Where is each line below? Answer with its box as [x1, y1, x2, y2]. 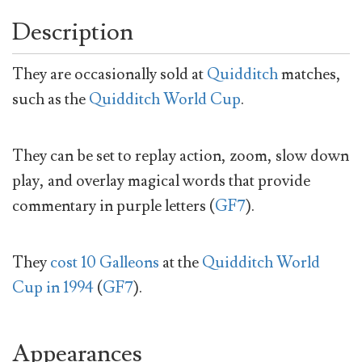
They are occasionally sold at [12, 63, 207, 85]
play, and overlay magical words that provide [12, 170, 310, 192]
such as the [12, 88, 89, 110]
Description [12, 15, 133, 48]
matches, [278, 63, 341, 85]
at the [159, 252, 202, 274]
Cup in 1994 [12, 277, 94, 299]
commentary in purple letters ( [12, 195, 215, 217]
